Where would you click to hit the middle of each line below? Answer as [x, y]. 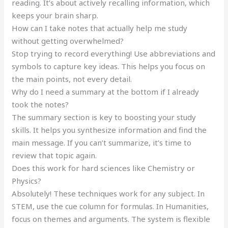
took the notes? [40, 105]
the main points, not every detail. [72, 79]
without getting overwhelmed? [68, 41]
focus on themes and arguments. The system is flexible [111, 219]
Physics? [27, 181]
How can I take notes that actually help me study [100, 28]
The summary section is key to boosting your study [104, 117]
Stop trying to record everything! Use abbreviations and [114, 54]
